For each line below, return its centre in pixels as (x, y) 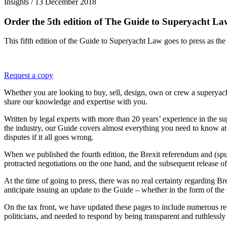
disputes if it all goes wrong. (49, 137)
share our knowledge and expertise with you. (76, 102)
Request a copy (29, 75)
